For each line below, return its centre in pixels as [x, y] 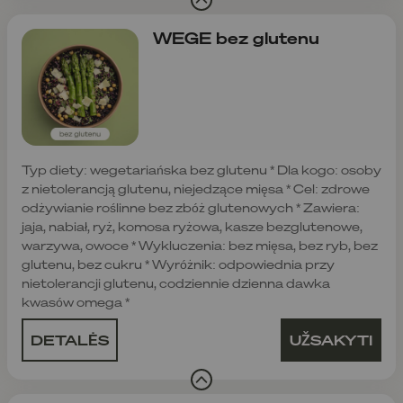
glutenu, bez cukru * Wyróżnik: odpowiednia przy [178, 264]
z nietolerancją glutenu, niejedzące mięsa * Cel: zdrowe [196, 188]
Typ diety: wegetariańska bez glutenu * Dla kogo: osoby [201, 169]
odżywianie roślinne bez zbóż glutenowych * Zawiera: [191, 207]
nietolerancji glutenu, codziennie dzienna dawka [176, 282]
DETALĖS [70, 340]
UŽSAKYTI [331, 340]
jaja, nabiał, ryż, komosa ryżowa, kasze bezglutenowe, [192, 226]
